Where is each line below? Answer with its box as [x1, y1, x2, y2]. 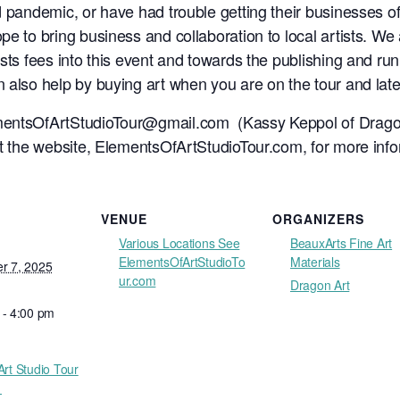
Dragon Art [290, 275, 350, 294]
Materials [290, 252, 340, 271]
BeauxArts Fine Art [290, 233, 393, 252]
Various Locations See [119, 233, 240, 252]
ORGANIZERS [272, 209, 364, 228]
